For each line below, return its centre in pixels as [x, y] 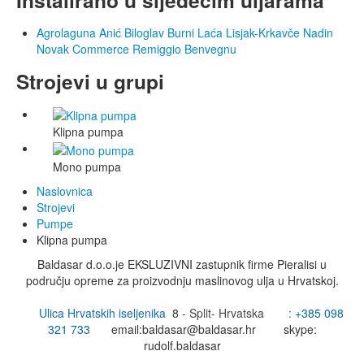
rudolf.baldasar [182, 345]
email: [126, 329]
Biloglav [144, 33]
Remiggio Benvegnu [184, 49]
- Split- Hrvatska [226, 312]
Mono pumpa [87, 166]
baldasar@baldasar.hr [199, 329]
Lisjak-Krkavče [263, 33]
